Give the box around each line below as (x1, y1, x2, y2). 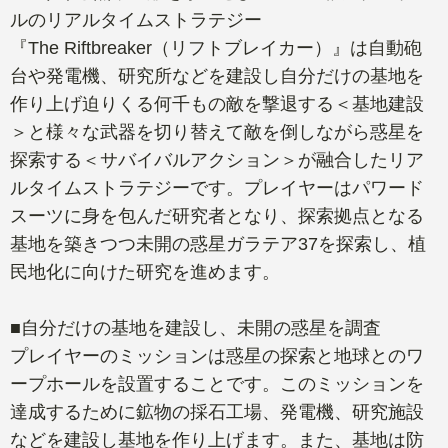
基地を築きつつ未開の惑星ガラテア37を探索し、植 (10, 233, 426, 254)
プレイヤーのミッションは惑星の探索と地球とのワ (10, 345, 424, 366)
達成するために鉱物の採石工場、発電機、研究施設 (10, 401, 424, 422)
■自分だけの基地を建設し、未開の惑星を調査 (10, 317, 381, 338)
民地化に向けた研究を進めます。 (10, 261, 280, 282)
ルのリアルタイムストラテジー (10, 9, 262, 30)
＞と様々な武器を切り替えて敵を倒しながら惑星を (10, 121, 424, 142)
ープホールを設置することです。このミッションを (10, 373, 424, 394)
